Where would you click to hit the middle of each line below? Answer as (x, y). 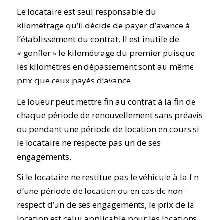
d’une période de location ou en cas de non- (101, 191)
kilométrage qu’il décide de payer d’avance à (103, 26)
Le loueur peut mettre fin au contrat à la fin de (106, 101)
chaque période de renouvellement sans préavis (110, 115)
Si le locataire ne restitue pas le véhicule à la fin (108, 177)
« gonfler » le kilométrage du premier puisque (106, 53)
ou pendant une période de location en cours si (108, 129)
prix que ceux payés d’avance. (74, 81)
